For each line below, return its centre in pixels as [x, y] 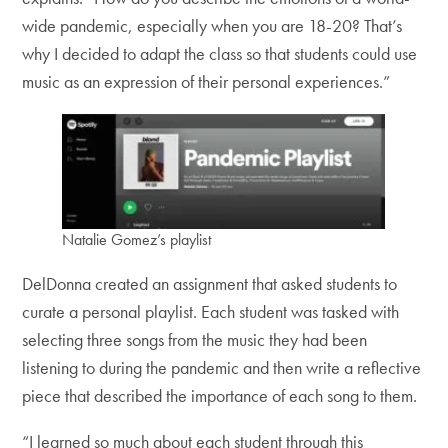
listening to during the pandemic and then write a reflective [222, 368]
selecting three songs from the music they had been [195, 340]
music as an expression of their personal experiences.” [206, 82]
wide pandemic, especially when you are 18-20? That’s [212, 26]
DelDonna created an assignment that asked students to [210, 284]
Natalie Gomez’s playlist [137, 240]
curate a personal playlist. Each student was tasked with [211, 312]
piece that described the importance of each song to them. [222, 396]
